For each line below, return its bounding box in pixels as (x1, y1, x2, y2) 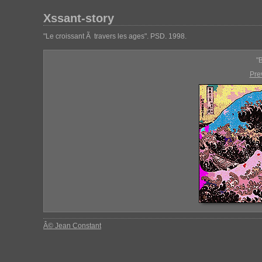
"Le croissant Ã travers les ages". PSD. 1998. (43, 32, 187, 40)
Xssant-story (43, 12, 114, 25)
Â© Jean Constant (43, 222, 101, 230)
